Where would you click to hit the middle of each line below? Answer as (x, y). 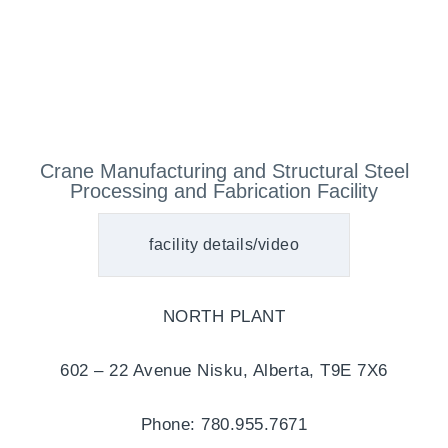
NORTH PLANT (224, 316)
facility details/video (224, 244)
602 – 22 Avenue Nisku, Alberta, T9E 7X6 (224, 370)
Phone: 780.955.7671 (224, 424)
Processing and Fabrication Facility (224, 190)
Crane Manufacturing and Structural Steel (224, 170)
